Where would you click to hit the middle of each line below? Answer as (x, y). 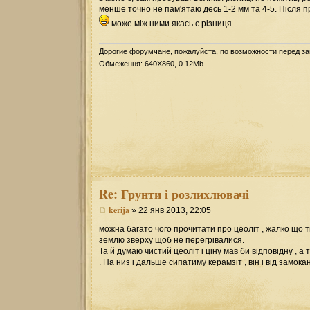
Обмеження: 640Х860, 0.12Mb (151, 64)
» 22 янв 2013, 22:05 (170, 210)
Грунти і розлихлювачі (183, 194)
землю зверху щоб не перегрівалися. (172, 240)
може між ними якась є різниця (171, 23)
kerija (119, 210)
